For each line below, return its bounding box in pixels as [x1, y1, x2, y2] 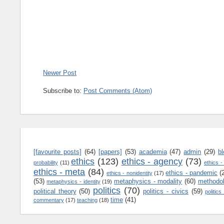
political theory [33, 187, 76, 195]
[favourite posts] [33, 147, 81, 155]
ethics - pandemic [165, 168, 218, 176]
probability [33, 159, 58, 165]
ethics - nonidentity [106, 169, 152, 176]
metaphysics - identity [46, 178, 100, 184]
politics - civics [143, 187, 188, 195]
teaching [76, 196, 97, 203]
